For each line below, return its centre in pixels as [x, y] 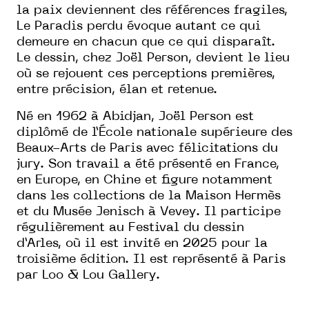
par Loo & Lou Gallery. [88, 275]
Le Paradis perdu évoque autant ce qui [139, 26]
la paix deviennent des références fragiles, [152, 10]
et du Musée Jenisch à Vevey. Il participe [149, 212]
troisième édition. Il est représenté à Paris [151, 259]
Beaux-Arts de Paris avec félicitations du [147, 148]
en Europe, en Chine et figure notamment [144, 180]
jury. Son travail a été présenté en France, [148, 164]
